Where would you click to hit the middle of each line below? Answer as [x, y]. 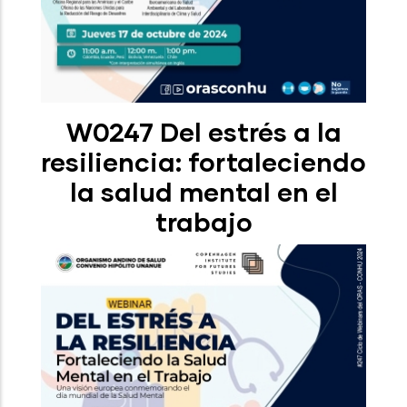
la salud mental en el [203, 191]
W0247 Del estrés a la [203, 131]
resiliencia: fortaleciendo [203, 161]
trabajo [203, 221]
